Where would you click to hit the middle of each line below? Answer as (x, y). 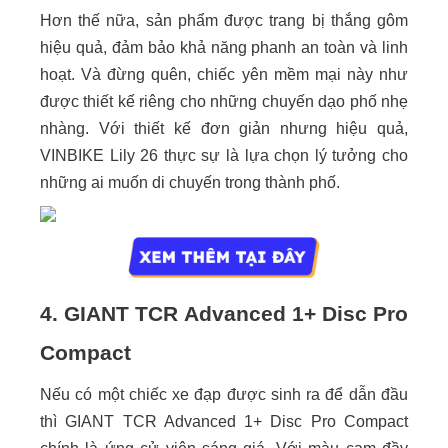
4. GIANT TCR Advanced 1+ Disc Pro (224, 313)
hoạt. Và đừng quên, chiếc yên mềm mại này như (224, 74)
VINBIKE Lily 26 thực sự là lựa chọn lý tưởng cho (224, 155)
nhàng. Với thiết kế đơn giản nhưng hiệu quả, (224, 128)
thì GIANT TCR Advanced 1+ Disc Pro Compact (224, 421)
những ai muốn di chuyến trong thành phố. (190, 182)
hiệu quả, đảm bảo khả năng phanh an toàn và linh (224, 47)
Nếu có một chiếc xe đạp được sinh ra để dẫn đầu (224, 394)
